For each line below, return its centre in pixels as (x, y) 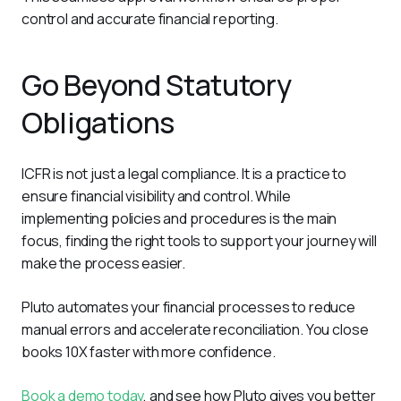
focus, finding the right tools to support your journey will (200, 241)
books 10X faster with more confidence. (150, 352)
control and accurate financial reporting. (151, 19)
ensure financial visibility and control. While (158, 196)
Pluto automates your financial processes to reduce (190, 307)
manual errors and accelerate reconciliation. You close (196, 330)
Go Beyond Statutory (157, 85)
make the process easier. (104, 264)
